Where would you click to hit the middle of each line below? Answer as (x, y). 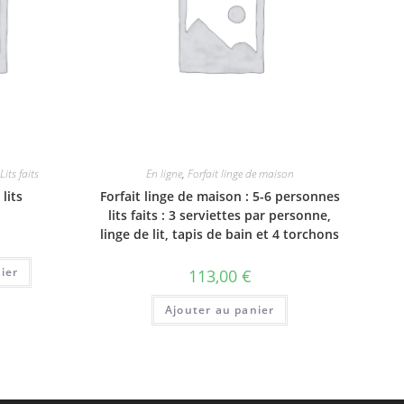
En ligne (164, 173)
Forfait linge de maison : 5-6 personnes (220, 196)
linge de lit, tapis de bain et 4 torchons (220, 234)
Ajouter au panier (220, 309)
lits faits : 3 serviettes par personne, (220, 215)
